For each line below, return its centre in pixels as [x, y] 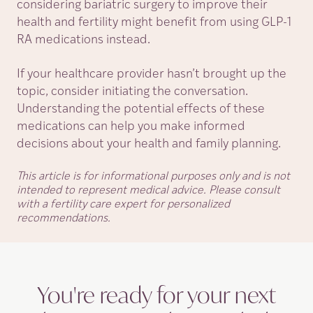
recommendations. [64, 219]
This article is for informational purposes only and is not [153, 177]
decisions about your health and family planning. [149, 144]
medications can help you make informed [131, 127]
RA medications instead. [85, 40]
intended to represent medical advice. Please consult [148, 191]
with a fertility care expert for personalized [123, 205]
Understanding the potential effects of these [141, 109]
